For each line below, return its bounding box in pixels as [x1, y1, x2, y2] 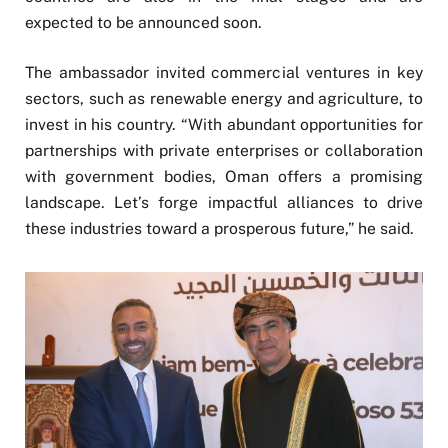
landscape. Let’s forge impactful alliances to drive [25, 193, 423, 213]
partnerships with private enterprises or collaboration [25, 141, 423, 161]
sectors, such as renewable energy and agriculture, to [25, 89, 423, 109]
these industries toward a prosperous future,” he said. [25, 219, 414, 239]
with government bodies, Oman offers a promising [25, 167, 423, 187]
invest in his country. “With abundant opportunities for [25, 115, 423, 135]
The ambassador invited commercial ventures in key [25, 63, 423, 83]
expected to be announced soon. [25, 13, 262, 33]
